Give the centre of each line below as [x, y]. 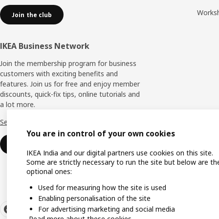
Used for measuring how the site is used [102, 188]
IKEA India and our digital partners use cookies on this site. [120, 153]
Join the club [32, 15]
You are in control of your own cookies [101, 134]
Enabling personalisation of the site [94, 198]
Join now [25, 144]
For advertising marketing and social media [107, 209]
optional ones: [49, 172]
